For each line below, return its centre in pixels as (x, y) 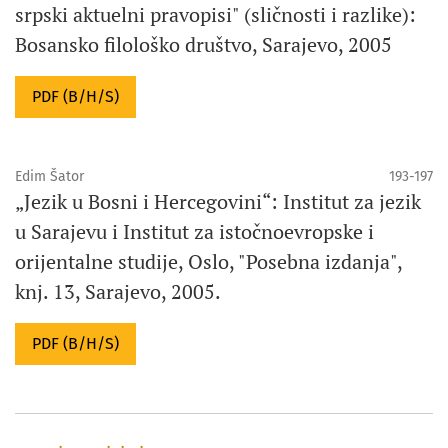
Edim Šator (49, 176)
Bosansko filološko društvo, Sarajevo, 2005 (203, 44)
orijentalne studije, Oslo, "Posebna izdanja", (208, 261)
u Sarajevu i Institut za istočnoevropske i (194, 231)
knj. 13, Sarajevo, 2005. (118, 291)
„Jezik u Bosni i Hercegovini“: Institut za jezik (218, 201)
